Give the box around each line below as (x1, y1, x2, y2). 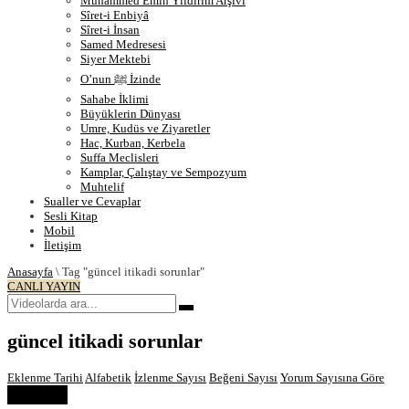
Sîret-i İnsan (80, 23, 140, 37)
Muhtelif (80, 180, 124, 194)
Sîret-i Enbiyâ (80, 8, 149, 22)
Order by (15, 387, 60, 402)
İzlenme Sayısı (134, 370, 206, 384)
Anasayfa (7, 265, 53, 278)
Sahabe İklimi (80, 92, 149, 106)
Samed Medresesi (80, 37, 166, 51)
